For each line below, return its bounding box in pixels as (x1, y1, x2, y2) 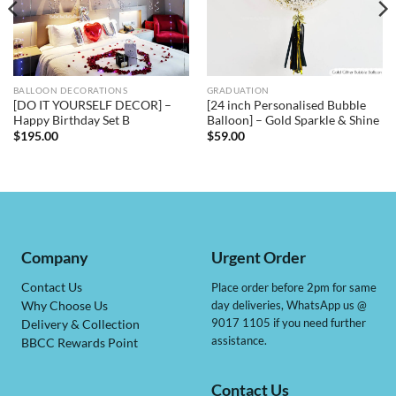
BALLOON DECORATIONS (12, 85, 128, 96)
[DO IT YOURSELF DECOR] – (12, 98, 171, 113)
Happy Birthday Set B (12, 113, 130, 128)
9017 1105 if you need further (211, 316, 366, 331)
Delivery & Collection (21, 317, 141, 332)
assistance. (211, 333, 267, 348)
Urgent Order (211, 247, 306, 268)
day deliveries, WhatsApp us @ (211, 298, 367, 313)
